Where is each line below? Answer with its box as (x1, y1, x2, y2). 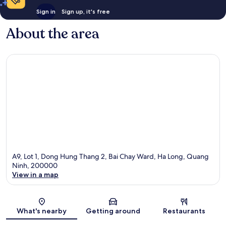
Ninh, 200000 (12, 160, 58, 170)
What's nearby (17, 206, 67, 215)
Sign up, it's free (61, 8, 110, 16)
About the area (6, 24, 99, 44)
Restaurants (163, 206, 206, 215)
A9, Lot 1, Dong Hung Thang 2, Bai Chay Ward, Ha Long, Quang (12, 151, 209, 161)
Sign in (36, 8, 55, 16)
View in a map (12, 169, 59, 179)
